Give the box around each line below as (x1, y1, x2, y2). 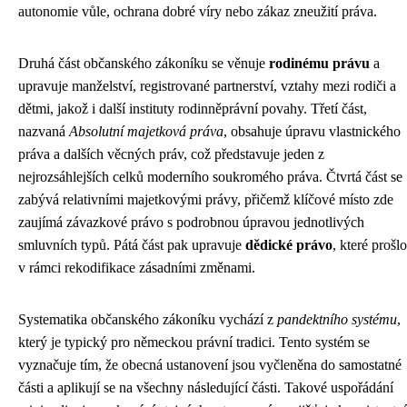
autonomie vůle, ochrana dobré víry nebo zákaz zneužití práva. (18, 4, 377, 19)
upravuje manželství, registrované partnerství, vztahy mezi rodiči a (18, 78, 396, 94)
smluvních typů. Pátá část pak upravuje (18, 237, 245, 253)
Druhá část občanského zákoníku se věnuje (18, 55, 269, 71)
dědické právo (245, 237, 333, 253)
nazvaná (18, 124, 69, 139)
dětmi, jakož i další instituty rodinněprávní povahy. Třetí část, (18, 101, 367, 116)
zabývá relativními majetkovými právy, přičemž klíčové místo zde (18, 192, 393, 207)
